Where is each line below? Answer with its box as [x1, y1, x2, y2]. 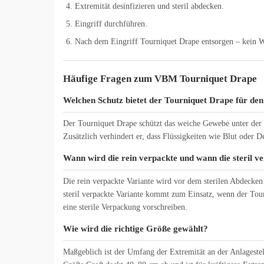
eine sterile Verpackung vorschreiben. [63, 203, 187, 212]
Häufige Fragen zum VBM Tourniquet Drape [63, 73, 257, 85]
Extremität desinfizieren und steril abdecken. [75, 2, 224, 11]
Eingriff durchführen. [75, 19, 147, 29]
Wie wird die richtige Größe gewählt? [63, 223, 208, 234]
